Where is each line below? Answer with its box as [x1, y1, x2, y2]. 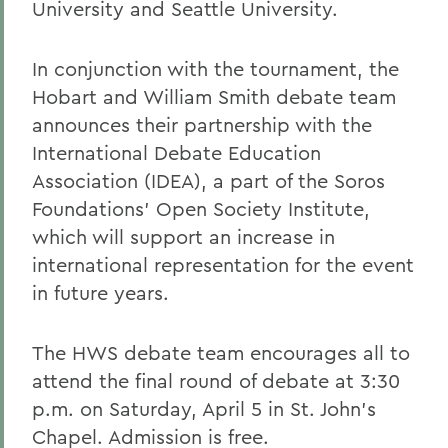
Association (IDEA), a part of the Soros [32, 168, 385, 193]
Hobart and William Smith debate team [32, 84, 396, 109]
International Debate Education [32, 140, 321, 165]
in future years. [32, 280, 169, 305]
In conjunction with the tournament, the [32, 56, 399, 81]
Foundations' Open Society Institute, [32, 196, 370, 221]
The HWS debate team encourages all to [32, 340, 410, 365]
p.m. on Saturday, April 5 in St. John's [32, 396, 376, 421]
